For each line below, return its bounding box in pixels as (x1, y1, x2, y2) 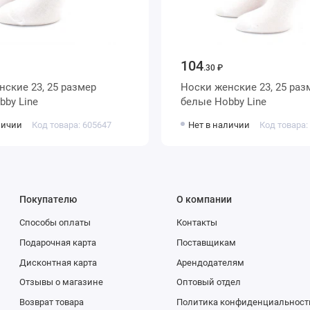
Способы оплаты (19, 217, 91, 228)
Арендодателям (176, 257, 244, 268)
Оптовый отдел (176, 277, 241, 288)
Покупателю (19, 193, 77, 205)
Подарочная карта (19, 237, 96, 248)
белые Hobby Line (214, 95, 266, 109)
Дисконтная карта (19, 257, 97, 268)
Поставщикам (176, 237, 236, 248)
